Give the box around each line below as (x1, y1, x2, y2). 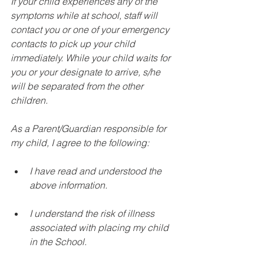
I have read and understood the (29, 165, 164, 177)
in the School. (29, 236, 89, 247)
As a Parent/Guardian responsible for (11, 123, 169, 134)
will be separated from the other (11, 80, 146, 92)
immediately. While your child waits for (11, 52, 173, 64)
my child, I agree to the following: (11, 137, 149, 148)
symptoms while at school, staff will (11, 9, 160, 21)
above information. (29, 179, 110, 191)
